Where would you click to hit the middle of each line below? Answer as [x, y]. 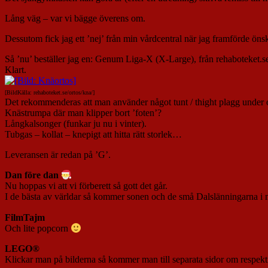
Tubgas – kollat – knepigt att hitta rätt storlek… [93, 134]
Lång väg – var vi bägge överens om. [75, 18]
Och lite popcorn [38, 228]
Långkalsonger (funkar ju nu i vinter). [76, 123]
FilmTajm [25, 217]
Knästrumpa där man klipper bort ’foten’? [83, 112]
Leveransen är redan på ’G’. [58, 154]
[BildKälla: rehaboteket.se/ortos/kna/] [50, 92]
